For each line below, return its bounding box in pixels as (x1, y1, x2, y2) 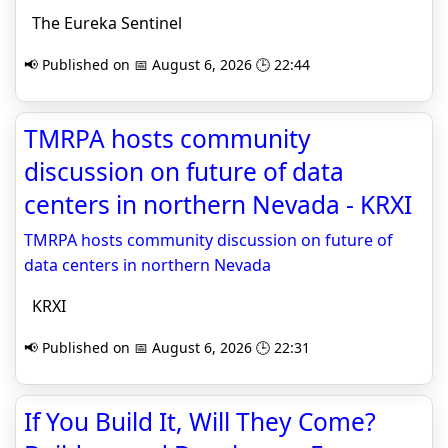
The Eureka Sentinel (24, 12, 182, 35)
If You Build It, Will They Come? (24, 405, 376, 439)
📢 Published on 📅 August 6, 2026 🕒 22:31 (24, 338, 310, 358)
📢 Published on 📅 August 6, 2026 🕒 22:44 (24, 55, 310, 75)
